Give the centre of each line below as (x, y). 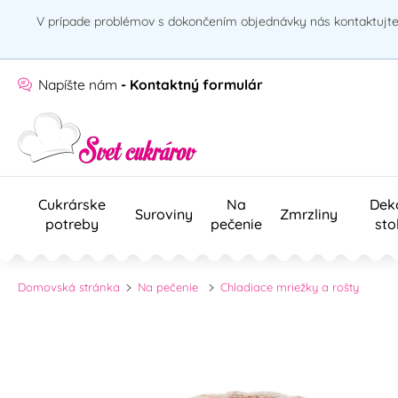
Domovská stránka (69, 287)
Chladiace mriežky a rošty (289, 287)
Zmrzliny (309, 214)
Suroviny (164, 214)
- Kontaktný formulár (192, 85)
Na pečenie (168, 287)
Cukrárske (72, 204)
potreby (72, 223)
